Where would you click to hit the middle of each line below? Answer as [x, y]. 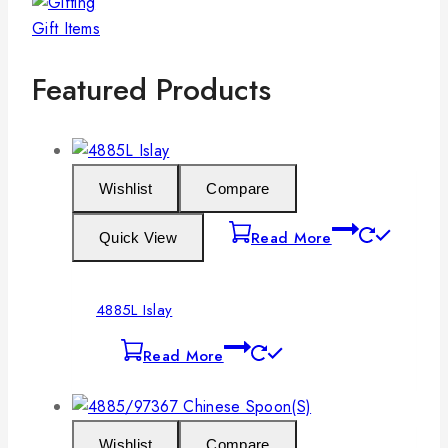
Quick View [138, 238]
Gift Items [66, 29]
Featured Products [151, 90]
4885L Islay [134, 309]
